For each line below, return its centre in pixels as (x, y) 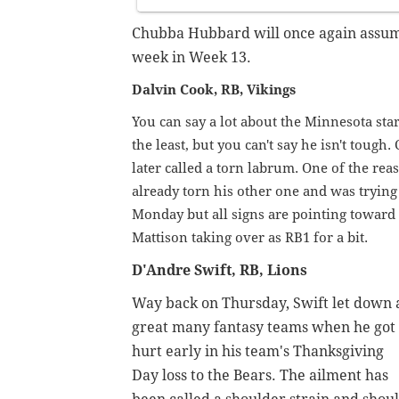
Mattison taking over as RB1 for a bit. (250, 238)
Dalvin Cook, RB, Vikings (214, 90)
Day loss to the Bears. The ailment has (260, 376)
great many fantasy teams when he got (264, 328)
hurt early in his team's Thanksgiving (258, 352)
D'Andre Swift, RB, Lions (220, 271)
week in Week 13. (191, 58)
